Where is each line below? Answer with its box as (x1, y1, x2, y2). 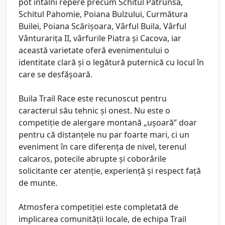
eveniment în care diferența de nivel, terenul (19, 141, 186, 152)
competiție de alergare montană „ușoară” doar (19, 117, 197, 128)
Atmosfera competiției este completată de (19, 201, 178, 212)
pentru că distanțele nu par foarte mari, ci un (19, 129, 189, 140)
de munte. (19, 177, 57, 188)
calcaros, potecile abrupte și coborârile (19, 153, 166, 164)
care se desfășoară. (19, 68, 92, 80)
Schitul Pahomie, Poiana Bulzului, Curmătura (19, 8, 188, 20)
